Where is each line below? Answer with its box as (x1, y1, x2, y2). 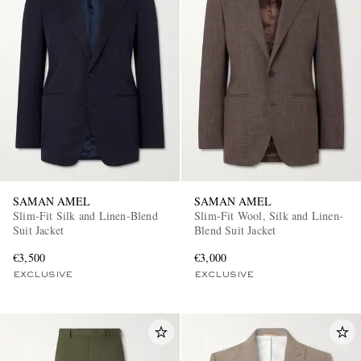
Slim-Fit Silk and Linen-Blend (13, 207, 158, 223)
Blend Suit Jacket (194, 222, 276, 238)
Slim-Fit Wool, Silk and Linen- (194, 207, 343, 223)
